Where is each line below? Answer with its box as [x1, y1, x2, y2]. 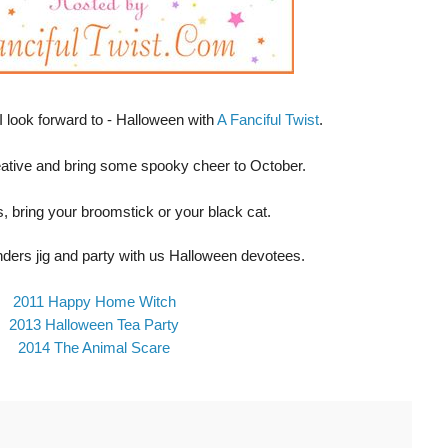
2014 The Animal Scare [18, 339, 170, 357]
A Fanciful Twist [217, 111, 319, 129]
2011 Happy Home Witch [12, 293, 176, 311]
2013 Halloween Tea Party [9, 316, 179, 334]
